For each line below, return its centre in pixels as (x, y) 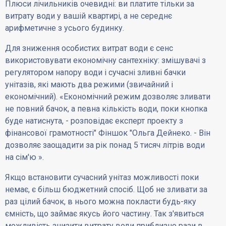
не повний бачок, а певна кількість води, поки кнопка (106, 109)
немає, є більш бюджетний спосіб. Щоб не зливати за (106, 190)
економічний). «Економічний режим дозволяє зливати (108, 97)
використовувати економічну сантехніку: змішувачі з (106, 61)
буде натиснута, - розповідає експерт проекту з (94, 121)
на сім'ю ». (25, 157)
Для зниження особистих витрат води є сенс (89, 48)
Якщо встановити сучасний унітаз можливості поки (102, 178)
